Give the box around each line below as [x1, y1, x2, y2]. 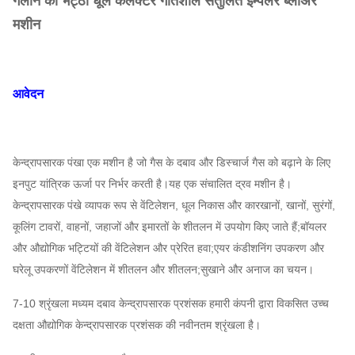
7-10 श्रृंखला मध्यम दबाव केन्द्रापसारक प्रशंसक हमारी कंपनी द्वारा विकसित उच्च [13, 297, 329, 310]
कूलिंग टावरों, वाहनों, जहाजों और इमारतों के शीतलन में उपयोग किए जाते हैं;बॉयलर [13, 220, 326, 233]
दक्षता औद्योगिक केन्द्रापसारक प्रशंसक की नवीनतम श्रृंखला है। [13, 319, 261, 331]
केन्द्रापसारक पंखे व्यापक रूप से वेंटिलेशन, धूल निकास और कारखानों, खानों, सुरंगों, [13, 199, 335, 212]
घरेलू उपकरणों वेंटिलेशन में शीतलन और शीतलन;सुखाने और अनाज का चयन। [13, 263, 314, 276]
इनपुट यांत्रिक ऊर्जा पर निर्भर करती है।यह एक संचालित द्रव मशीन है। [13, 177, 292, 190]
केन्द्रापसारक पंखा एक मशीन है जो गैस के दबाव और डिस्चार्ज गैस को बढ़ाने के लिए [13, 156, 330, 169]
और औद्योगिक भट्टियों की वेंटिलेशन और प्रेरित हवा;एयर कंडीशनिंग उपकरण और [13, 242, 324, 254]
